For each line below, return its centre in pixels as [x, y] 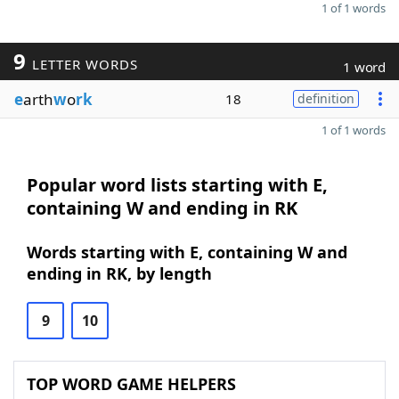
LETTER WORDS [82, 64]
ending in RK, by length [119, 273]
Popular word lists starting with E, [177, 185]
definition [326, 98]
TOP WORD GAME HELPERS [131, 384]
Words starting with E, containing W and [187, 252]
